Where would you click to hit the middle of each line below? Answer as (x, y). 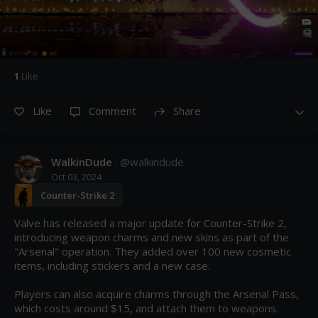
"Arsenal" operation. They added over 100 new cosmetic (153, 251)
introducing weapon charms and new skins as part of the (152, 237)
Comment (113, 111)
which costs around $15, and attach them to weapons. (146, 308)
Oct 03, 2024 (76, 177)
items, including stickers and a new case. (112, 265)
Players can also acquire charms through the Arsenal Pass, (157, 294)
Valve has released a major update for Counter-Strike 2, (150, 223)
